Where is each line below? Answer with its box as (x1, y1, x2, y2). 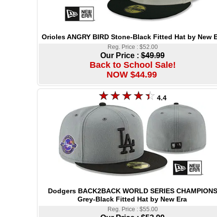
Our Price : (100, 51, 141, 60)
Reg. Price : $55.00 (108, 206, 158, 213)
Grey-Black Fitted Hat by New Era (77, 195, 187, 203)
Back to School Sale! (90, 60, 176, 70)
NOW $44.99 (107, 70, 157, 80)
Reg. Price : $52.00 (108, 44, 158, 51)
